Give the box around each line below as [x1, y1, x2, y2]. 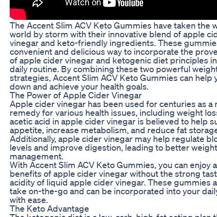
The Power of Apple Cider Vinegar [10, 89, 142, 100]
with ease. [10, 194, 48, 205]
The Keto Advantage [10, 202, 89, 214]
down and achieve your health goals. [10, 80, 149, 92]
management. [10, 150, 63, 161]
